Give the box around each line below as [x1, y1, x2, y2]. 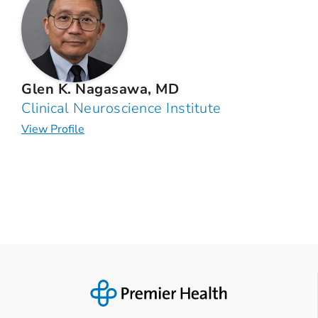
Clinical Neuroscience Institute [21, 99, 221, 119]
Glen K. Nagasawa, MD [21, 79, 179, 99]
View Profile [21, 121, 84, 138]
